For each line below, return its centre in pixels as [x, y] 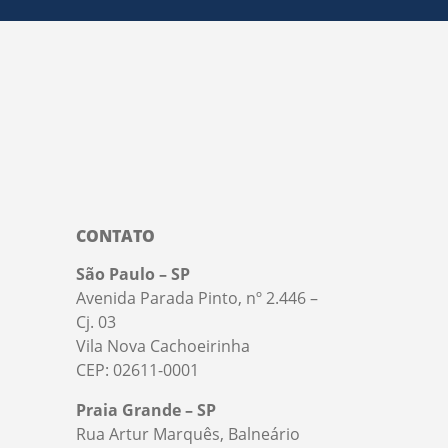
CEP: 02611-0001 [137, 370]
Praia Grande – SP [146, 410]
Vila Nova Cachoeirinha [163, 346]
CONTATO [115, 236]
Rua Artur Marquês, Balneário [188, 434]
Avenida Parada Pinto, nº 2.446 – [197, 298]
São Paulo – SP [133, 274]
